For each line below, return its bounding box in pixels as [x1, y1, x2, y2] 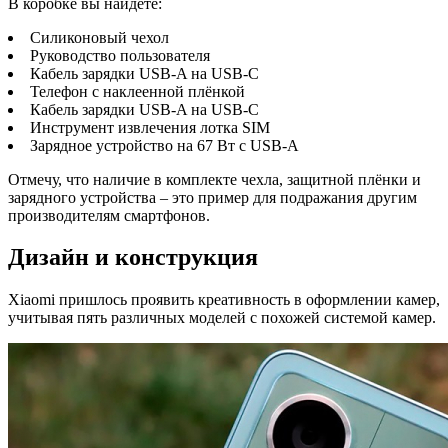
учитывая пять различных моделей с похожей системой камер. [8, 309, 436, 327]
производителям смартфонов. [8, 206, 210, 224]
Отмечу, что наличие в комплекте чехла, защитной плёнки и [8, 170, 421, 188]
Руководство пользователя [30, 46, 210, 64]
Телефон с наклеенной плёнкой [30, 82, 245, 100]
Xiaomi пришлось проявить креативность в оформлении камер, [8, 291, 440, 309]
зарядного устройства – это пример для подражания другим [8, 188, 417, 206]
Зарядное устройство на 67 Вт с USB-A [30, 136, 299, 154]
